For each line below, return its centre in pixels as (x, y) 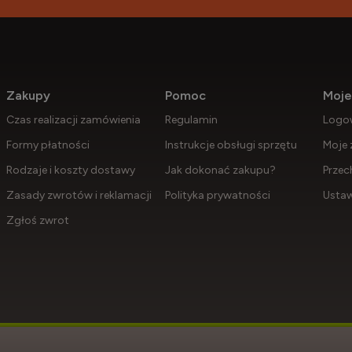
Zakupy (28, 95)
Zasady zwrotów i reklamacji (79, 195)
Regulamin (191, 119)
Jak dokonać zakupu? (220, 170)
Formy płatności (48, 145)
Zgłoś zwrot (38, 220)
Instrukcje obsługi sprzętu (231, 145)
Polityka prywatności (217, 195)
